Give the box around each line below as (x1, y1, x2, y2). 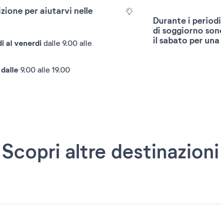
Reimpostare (98, 37, 144, 47)
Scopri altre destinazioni (2, 139, 219, 164)
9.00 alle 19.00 (18, 65, 70, 75)
